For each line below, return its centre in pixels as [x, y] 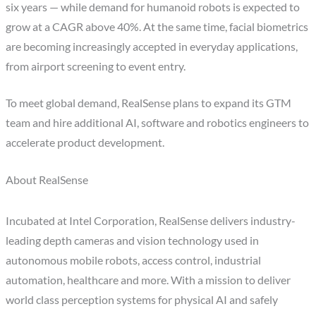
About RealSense [47, 180]
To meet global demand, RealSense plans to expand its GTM [149, 103]
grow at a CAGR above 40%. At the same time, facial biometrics [157, 26]
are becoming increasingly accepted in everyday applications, [152, 46]
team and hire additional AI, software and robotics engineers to [158, 123]
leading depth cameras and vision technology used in [133, 241]
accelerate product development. [85, 143]
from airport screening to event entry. [96, 66]
